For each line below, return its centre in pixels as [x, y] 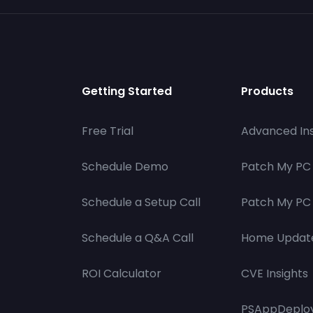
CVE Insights [275, 274]
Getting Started [127, 91]
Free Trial [108, 131]
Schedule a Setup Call [141, 202]
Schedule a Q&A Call [138, 238]
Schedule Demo [125, 167]
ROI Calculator [122, 274]
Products [267, 91]
